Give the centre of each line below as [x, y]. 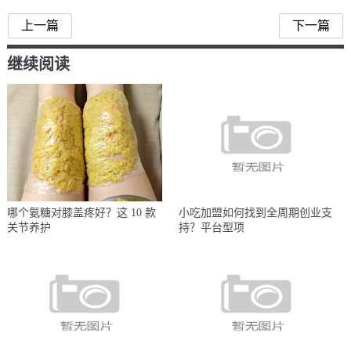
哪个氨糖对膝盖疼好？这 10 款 [81, 212]
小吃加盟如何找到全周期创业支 [256, 212]
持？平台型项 [212, 227]
